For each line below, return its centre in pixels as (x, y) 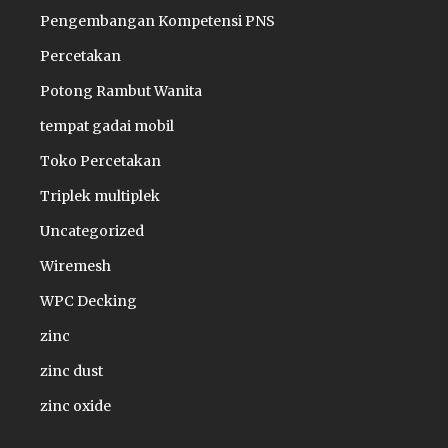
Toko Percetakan (100, 161)
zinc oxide (75, 406)
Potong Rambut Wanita (121, 91)
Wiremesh (75, 266)
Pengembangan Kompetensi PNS (157, 21)
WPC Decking (88, 301)
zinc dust (71, 371)
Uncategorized (92, 231)
